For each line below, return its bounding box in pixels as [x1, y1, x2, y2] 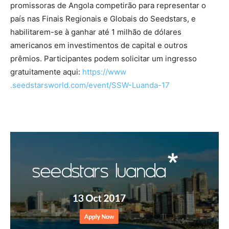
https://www [80, 67, 126, 77]
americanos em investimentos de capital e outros [10, 40, 188, 50]
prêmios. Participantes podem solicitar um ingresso [10, 54, 197, 63]
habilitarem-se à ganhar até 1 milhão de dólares [10, 27, 181, 37]
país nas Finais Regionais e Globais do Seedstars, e [10, 14, 196, 24]
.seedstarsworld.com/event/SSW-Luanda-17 [10, 80, 170, 90]
